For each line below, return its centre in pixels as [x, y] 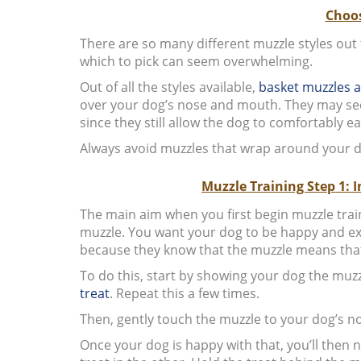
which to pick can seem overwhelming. [196, 61]
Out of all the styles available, [169, 87]
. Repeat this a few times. [184, 293]
